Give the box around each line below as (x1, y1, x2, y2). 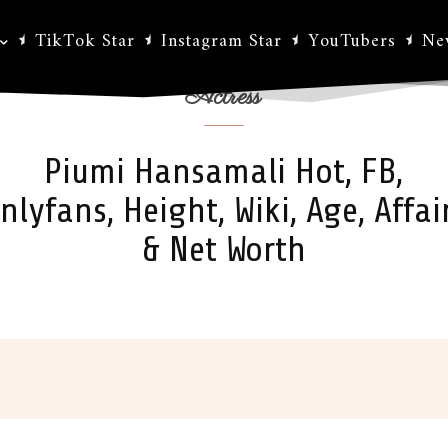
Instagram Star (161, 26, 282, 57)
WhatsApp (309, 371, 370, 386)
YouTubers (308, 26, 396, 57)
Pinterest (175, 371, 230, 386)
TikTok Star (35, 26, 135, 57)
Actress (186, 79, 262, 115)
